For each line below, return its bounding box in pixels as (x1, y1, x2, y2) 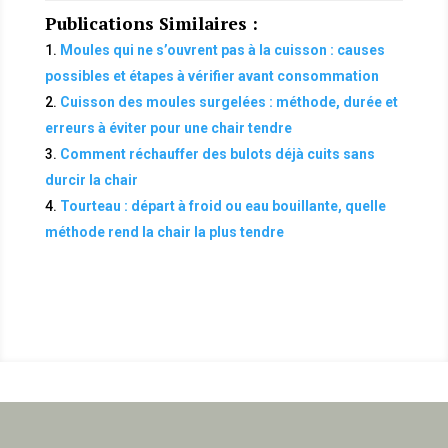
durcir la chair (44, 172, 138, 188)
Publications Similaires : (44, 12, 258, 35)
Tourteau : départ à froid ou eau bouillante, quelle (59, 198, 386, 214)
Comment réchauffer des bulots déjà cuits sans (59, 146, 375, 162)
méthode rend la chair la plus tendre (44, 224, 284, 240)
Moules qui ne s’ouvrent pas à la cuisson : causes (59, 42, 385, 58)
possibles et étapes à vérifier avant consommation (44, 68, 379, 84)
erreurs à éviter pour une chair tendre (44, 120, 292, 136)
